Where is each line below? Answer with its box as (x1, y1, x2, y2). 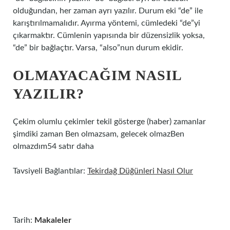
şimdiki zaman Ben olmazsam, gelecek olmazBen (13, 130, 184, 138)
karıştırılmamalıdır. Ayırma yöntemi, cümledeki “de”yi (13, 19, 200, 27)
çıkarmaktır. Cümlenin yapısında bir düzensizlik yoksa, (13, 31, 205, 40)
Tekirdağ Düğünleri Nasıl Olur (87, 167, 193, 175)
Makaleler (34, 216, 71, 224)
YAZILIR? (13, 86, 84, 102)
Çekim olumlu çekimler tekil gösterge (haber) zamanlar (13, 118, 206, 126)
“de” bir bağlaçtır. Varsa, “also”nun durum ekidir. (13, 44, 183, 52)
